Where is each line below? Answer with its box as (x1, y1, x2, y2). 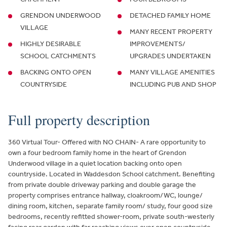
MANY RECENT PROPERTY (130, 27, 212, 36)
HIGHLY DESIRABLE (20, 40, 81, 49)
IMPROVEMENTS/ (130, 40, 185, 49)
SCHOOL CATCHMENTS (20, 52, 96, 61)
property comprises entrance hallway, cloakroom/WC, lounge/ (8, 191, 203, 200)
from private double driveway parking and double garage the (8, 180, 196, 190)
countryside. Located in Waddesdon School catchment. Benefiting (8, 170, 215, 179)
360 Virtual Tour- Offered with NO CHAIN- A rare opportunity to (8, 138, 206, 147)
